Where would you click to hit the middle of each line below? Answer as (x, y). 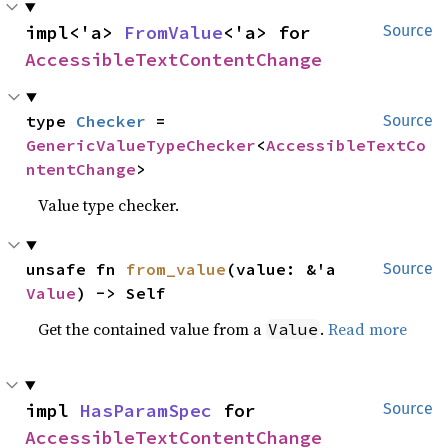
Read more (368, 329)
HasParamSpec (146, 410)
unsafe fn (76, 269)
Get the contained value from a (152, 329)
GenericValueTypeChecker (141, 145)
